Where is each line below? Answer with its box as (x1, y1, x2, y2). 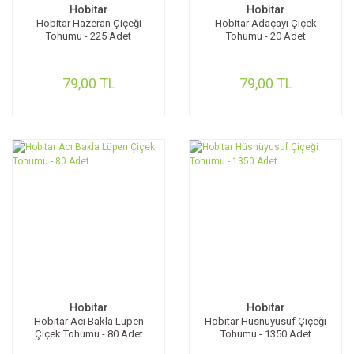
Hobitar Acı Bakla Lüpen (33, 315, 144, 327)
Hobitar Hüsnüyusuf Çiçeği (205, 315, 326, 327)
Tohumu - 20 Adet (225, 30, 306, 42)
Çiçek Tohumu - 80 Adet (34, 328, 143, 340)
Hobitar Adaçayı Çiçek (214, 17, 317, 29)
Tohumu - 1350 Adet (220, 328, 311, 340)
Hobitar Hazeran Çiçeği (36, 17, 141, 29)
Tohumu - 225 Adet (46, 30, 131, 42)
